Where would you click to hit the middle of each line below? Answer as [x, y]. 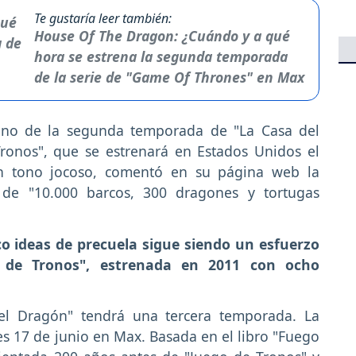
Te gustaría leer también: [103, 18]
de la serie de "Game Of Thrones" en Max [170, 77]
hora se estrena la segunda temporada [161, 56]
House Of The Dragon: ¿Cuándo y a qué [163, 35]
